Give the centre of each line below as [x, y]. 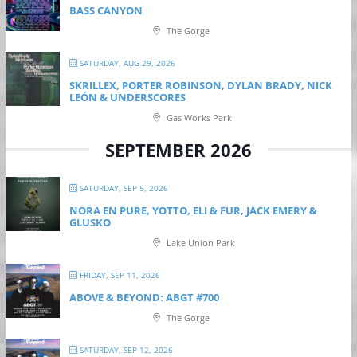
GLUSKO [90, 222]
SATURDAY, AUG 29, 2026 [126, 63]
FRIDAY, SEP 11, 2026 [118, 275]
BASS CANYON [106, 10]
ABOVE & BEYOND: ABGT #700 [144, 297]
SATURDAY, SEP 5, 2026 [122, 188]
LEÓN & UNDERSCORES [127, 97]
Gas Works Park [198, 117]
